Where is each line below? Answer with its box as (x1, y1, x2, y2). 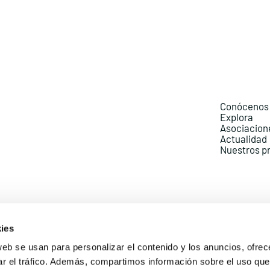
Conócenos (219, 99, 269, 112)
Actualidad (219, 132, 267, 145)
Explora (219, 110, 253, 123)
